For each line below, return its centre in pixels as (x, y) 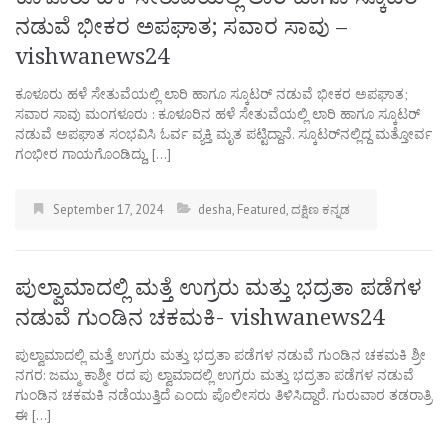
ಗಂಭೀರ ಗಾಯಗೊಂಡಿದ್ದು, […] (93, 153)
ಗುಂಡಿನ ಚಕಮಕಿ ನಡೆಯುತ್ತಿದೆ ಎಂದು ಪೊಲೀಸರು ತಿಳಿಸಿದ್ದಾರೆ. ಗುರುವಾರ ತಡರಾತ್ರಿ (223, 394)
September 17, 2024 (108, 209)
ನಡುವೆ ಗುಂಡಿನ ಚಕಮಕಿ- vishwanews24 (199, 317)
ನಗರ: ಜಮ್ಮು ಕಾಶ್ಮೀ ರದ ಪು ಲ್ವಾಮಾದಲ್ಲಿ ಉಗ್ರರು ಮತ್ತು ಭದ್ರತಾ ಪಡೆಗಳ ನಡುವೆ (214, 374)
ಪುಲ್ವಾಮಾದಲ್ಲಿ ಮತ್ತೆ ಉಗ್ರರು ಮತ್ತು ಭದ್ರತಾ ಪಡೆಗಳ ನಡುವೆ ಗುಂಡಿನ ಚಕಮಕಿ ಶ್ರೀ (220, 354)
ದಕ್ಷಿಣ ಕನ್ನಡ (320, 209)
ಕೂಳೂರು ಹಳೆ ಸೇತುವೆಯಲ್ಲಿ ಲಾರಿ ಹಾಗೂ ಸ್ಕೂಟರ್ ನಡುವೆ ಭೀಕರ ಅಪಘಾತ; (211, 93)
